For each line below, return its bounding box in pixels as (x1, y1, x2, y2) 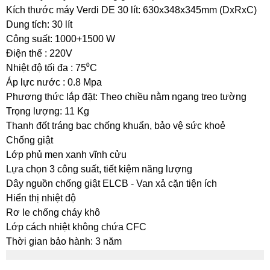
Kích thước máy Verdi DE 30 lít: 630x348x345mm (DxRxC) (6, 5, 257, 16)
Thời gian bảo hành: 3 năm (6, 236, 122, 247)
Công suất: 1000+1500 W (6, 34, 115, 45)
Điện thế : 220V (6, 48, 72, 59)
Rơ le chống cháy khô (6, 207, 100, 218)
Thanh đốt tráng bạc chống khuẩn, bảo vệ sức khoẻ (6, 121, 225, 131)
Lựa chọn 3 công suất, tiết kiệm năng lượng (6, 164, 192, 175)
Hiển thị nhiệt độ (6, 193, 76, 204)
